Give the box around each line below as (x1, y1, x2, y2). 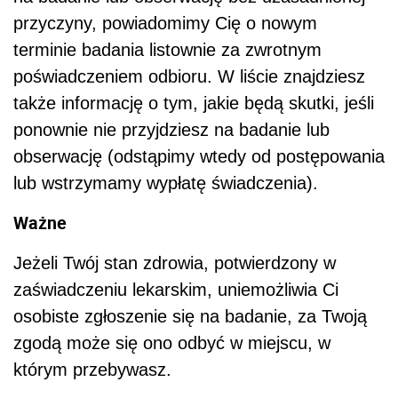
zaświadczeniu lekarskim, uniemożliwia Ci (13, 279, 338, 299)
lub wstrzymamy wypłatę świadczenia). (13, 172, 318, 193)
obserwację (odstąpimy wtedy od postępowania (13, 146, 385, 166)
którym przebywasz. (13, 359, 171, 379)
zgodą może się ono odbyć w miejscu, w (13, 332, 330, 353)
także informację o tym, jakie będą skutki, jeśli (13, 92, 374, 113)
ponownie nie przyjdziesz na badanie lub (13, 119, 330, 139)
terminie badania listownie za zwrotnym (13, 39, 322, 60)
